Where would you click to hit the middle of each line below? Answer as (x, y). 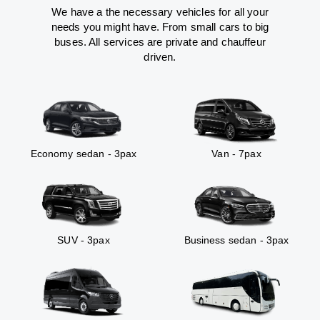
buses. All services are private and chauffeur (160, 41)
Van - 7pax (236, 153)
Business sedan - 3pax (236, 240)
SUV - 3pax (84, 240)
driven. (160, 56)
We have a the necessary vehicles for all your (160, 11)
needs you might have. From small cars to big (160, 26)
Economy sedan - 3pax (84, 153)
